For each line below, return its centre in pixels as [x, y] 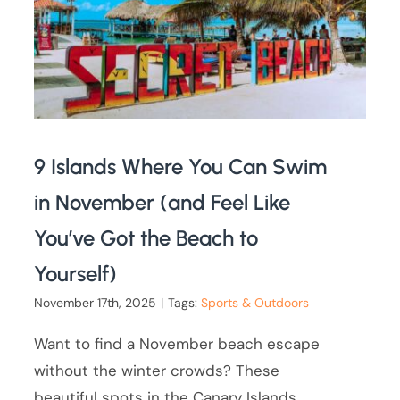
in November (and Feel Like [162, 202]
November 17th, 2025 [96, 302]
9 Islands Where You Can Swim [181, 166]
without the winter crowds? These [157, 370]
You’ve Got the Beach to [146, 237]
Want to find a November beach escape [177, 343]
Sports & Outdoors [255, 302]
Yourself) [76, 273]
